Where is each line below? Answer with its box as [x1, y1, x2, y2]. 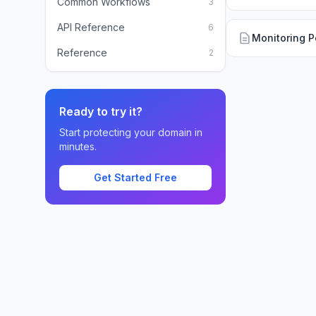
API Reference [57, 21, 125, 33]
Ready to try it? [59, 104, 142, 119]
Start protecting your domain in [59, 126, 202, 138]
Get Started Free [94, 171, 177, 183]
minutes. [59, 140, 97, 152]
